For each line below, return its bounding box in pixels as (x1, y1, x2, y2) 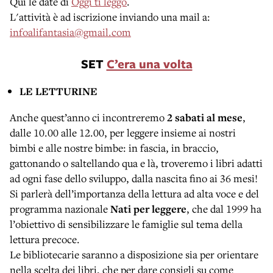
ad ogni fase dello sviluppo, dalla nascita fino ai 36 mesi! (10, 171, 258, 185)
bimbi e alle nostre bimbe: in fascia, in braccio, (10, 140, 219, 155)
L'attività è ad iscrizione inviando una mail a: (10, 9, 210, 24)
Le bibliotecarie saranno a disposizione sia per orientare (10, 247, 258, 261)
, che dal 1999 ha (186, 201, 261, 216)
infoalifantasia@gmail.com (10, 24, 131, 39)
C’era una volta (106, 55, 193, 72)
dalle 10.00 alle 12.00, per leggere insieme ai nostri (10, 125, 236, 140)
